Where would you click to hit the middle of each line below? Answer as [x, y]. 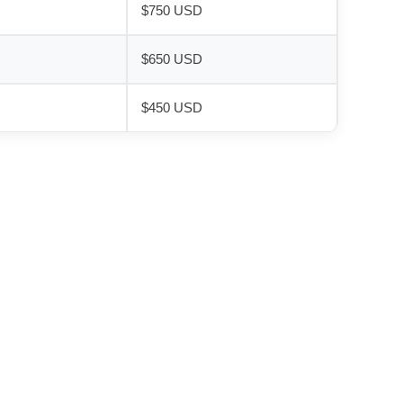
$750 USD [172, 10]
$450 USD [172, 107]
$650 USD [172, 59]
